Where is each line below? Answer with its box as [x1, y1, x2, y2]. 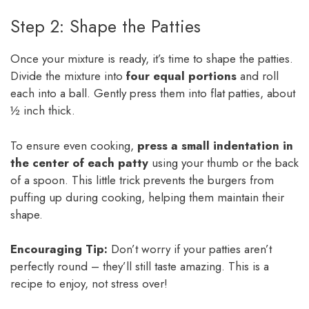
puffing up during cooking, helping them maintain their [10, 188, 284, 206]
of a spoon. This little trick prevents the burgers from [10, 171, 274, 188]
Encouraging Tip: [10, 241, 108, 258]
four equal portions [126, 68, 237, 85]
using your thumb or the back [148, 154, 299, 171]
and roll [237, 68, 279, 85]
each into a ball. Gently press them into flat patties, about [10, 85, 295, 102]
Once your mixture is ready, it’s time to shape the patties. [10, 50, 293, 68]
